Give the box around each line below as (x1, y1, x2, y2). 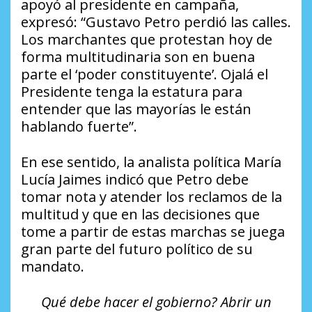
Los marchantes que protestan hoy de (21, 30, 272, 49)
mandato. (21, 257, 84, 276)
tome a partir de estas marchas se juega (21, 222, 285, 242)
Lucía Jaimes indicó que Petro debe (21, 170, 249, 189)
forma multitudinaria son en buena (21, 47, 255, 67)
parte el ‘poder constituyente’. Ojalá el (21, 65, 268, 84)
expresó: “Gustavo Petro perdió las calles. (21, 13, 291, 32)
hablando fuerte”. (21, 117, 137, 136)
